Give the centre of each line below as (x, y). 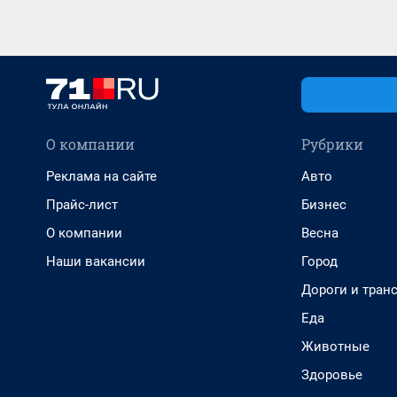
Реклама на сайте (101, 176)
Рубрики (332, 144)
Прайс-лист (82, 205)
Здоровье (332, 375)
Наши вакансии (96, 261)
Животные (335, 346)
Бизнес (324, 205)
